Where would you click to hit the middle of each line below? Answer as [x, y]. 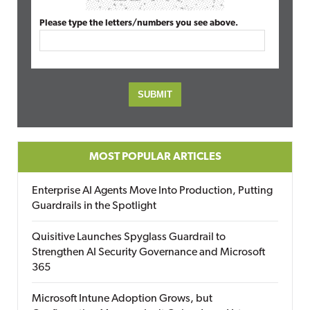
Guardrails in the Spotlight [94, 206]
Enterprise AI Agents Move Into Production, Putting [152, 191]
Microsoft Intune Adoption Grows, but [122, 299]
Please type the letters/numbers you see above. [139, 23]
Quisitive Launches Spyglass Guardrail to [129, 237]
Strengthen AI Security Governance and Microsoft [148, 253]
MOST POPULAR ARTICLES [155, 157]
